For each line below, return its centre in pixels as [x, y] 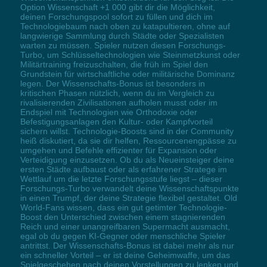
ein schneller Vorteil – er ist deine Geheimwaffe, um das [125, 255]
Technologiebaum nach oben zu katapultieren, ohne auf [125, 27]
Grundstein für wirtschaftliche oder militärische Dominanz [127, 74]
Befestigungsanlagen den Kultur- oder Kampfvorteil [116, 122]
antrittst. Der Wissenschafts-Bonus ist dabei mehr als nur [127, 246]
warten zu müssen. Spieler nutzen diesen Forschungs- [123, 46]
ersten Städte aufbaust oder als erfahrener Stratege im [123, 170]
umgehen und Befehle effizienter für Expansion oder [118, 150]
